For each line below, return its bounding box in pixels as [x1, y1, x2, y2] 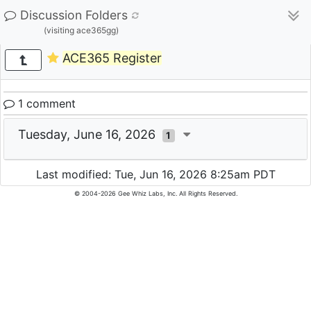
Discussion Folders [20, 8, 128, 22]
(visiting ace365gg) [43, 25, 119, 35]
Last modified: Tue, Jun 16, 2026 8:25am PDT [35, 167, 276, 182]
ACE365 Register [62, 51, 162, 66]
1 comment [15, 96, 76, 110]
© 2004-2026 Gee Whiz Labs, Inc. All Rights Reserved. [74, 190, 237, 198]
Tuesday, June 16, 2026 [18, 127, 162, 142]
